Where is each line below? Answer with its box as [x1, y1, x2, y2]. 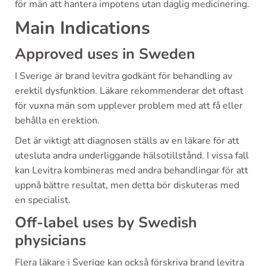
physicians [15, 230, 86, 251]
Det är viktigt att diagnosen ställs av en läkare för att [15, 134, 239, 147]
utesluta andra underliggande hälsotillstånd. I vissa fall [15, 148, 249, 162]
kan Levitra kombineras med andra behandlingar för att [15, 163, 248, 177]
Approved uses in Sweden [15, 43, 195, 64]
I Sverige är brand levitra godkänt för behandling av [15, 69, 232, 83]
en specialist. [15, 193, 71, 207]
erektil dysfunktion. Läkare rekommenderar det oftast [15, 84, 243, 97]
